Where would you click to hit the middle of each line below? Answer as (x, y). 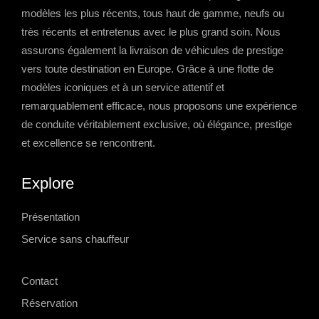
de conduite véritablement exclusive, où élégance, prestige (157, 125)
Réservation (49, 303)
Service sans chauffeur (75, 239)
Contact (40, 281)
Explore (48, 184)
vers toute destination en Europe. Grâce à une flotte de (147, 69)
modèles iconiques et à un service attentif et (123, 88)
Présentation (51, 217)
